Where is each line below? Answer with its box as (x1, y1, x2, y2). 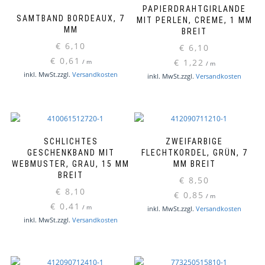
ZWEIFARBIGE (166, 137, 223, 147)
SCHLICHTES (43, 137, 98, 147)
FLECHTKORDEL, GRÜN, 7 (141, 148, 248, 158)
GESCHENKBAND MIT (27, 148, 115, 158)
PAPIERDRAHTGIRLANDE (143, 4, 246, 14)
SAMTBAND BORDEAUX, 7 (17, 13, 125, 23)
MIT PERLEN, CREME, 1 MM (136, 15, 253, 25)
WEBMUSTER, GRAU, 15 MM (12, 159, 130, 169)
